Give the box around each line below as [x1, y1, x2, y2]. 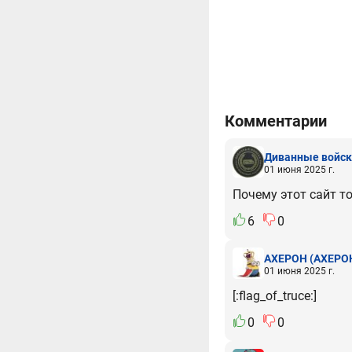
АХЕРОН [264, 251, 307, 265]
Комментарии [225, 112, 327, 131]
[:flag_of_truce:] [233, 288, 317, 304]
